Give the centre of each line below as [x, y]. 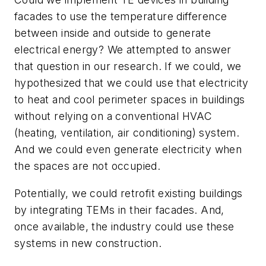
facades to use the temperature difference [121, 16]
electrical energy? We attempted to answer [123, 49]
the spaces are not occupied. [88, 166]
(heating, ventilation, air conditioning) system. [127, 132]
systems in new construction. [88, 243]
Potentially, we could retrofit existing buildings [129, 193]
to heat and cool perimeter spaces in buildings [130, 99]
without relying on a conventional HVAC [113, 116]
